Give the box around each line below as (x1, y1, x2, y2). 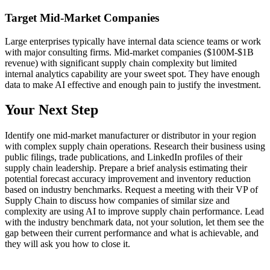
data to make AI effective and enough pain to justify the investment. (5, 79, 261, 90)
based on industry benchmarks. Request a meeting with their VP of (5, 184, 258, 195)
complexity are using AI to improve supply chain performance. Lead (5, 206, 264, 217)
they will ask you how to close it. (5, 239, 130, 250)
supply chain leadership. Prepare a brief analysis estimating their (5, 163, 247, 174)
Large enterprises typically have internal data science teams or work (5, 36, 261, 46)
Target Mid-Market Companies (5, 11, 159, 24)
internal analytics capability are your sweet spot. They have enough (5, 68, 260, 79)
